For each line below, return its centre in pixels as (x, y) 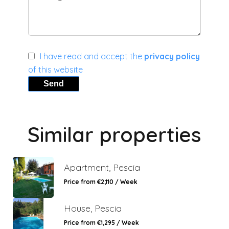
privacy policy (172, 56)
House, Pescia (93, 208)
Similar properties (114, 134)
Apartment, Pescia (102, 167)
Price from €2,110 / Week (101, 181)
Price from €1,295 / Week (101, 222)
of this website (55, 69)
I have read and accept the (92, 56)
